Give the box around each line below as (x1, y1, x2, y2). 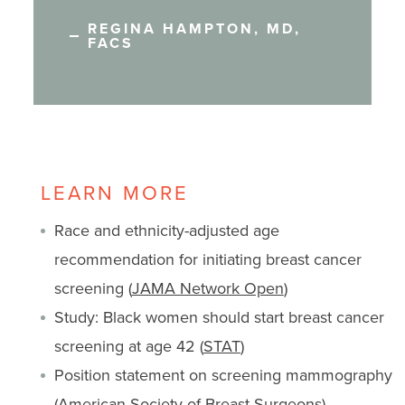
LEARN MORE (40, 178, 189, 207)
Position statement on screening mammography (53, 363, 392, 387)
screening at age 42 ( (53, 334, 203, 358)
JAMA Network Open (131, 277, 284, 300)
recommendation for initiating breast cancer (53, 248, 362, 271)
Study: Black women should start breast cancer (53, 306, 384, 329)
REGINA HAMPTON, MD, (87, 18, 301, 40)
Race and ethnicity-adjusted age (53, 219, 279, 242)
